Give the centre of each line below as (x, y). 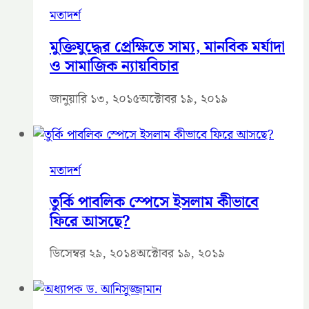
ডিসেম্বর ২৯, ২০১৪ (93, 254)
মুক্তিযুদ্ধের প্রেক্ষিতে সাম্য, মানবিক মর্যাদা (167, 48)
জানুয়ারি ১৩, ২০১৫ (94, 99)
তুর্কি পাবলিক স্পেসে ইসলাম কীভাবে (154, 202)
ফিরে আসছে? (90, 221)
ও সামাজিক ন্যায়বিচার (114, 67)
